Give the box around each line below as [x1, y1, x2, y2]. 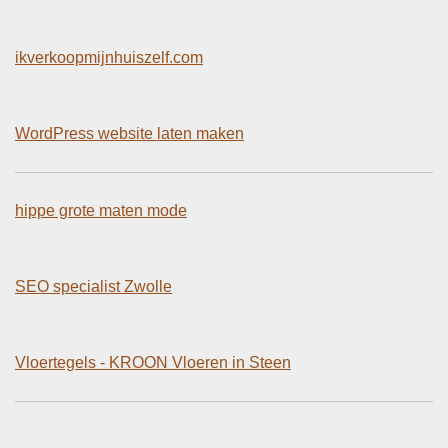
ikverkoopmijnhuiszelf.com [15, 48, 203, 66]
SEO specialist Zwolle [15, 277, 172, 295]
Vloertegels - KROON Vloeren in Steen [15, 353, 291, 371]
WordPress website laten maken [15, 124, 244, 142]
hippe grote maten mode [15, 201, 187, 219]
